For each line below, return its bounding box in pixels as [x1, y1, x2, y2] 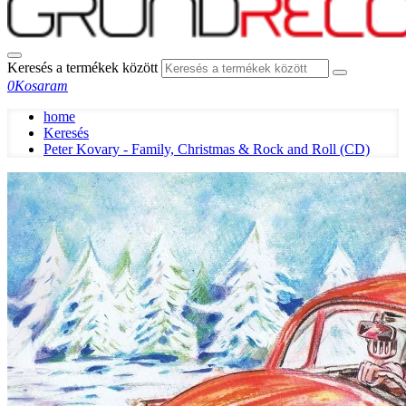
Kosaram [14, 78, 68, 93]
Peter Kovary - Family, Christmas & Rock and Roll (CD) [43, 141, 370, 157]
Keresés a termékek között [7, 60, 158, 75]
